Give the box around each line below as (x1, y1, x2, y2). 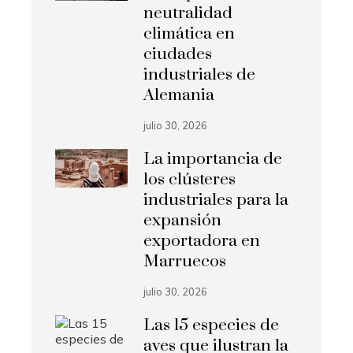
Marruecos (143, 251, 227, 273)
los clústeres (143, 169, 236, 191)
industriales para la (143, 190, 289, 211)
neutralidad (143, 3, 233, 24)
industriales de (143, 65, 256, 86)
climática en (143, 24, 236, 45)
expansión (143, 210, 222, 232)
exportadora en (143, 231, 261, 252)
